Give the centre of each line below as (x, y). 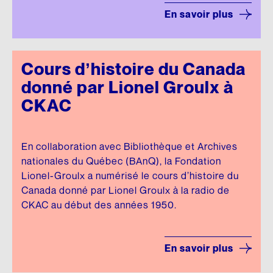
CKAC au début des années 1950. (99, 205)
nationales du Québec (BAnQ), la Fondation (121, 161)
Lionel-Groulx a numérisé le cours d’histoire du (130, 175)
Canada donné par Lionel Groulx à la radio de (126, 190)
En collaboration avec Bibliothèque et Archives (129, 146)
